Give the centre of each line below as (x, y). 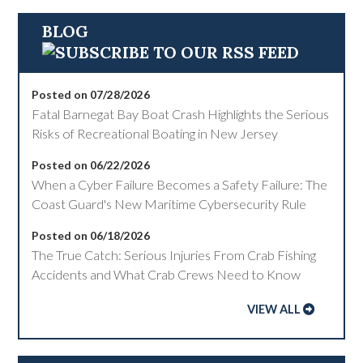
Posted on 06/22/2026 (91, 165)
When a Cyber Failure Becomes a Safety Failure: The (180, 185)
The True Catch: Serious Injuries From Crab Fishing (174, 255)
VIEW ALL (273, 310)
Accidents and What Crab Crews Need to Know (167, 275)
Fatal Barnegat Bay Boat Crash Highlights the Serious (181, 114)
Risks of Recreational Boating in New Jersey (155, 134)
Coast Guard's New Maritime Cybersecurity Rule (169, 204)
